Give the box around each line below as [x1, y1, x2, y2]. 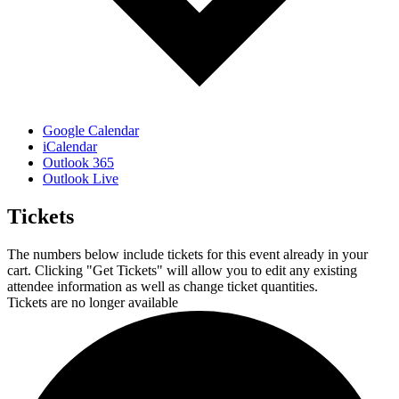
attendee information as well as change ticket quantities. [7, 279, 318, 295]
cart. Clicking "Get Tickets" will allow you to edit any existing [7, 263, 357, 279]
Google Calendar [43, 123, 139, 139]
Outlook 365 [43, 155, 114, 171]
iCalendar [43, 139, 97, 155]
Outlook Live [43, 171, 118, 187]
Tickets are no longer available [7, 295, 178, 311]
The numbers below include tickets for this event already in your [7, 247, 368, 263]
